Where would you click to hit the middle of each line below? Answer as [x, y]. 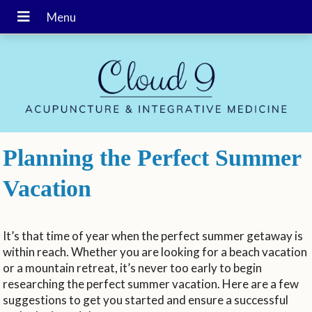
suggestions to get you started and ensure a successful [146, 299]
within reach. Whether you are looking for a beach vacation [155, 251]
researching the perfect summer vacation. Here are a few [151, 283]
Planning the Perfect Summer [152, 157]
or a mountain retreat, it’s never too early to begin [133, 267]
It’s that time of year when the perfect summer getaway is [153, 235]
